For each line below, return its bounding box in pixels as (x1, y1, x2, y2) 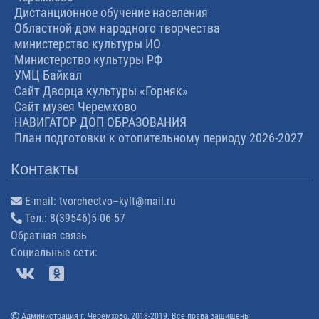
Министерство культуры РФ (14, 51, 162, 67)
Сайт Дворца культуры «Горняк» (14, 83, 188, 98)
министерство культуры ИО (14, 36, 161, 51)
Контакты (11, 159, 78, 178)
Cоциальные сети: (11, 245, 98, 259)
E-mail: (22, 194, 59, 208)
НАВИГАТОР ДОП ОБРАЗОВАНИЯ (14, 114, 187, 130)
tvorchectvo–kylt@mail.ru (59, 194, 176, 208)
